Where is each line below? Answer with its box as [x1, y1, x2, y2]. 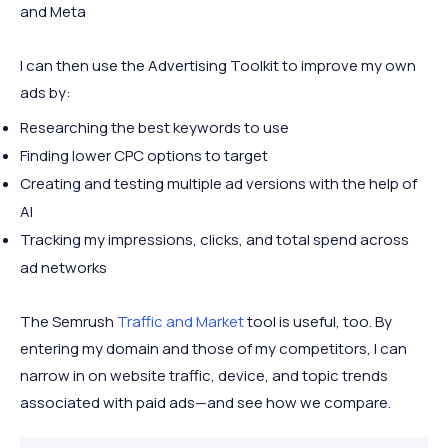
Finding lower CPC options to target [20, 145, 268, 167]
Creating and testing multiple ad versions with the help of [20, 173, 417, 195]
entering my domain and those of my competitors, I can [20, 338, 407, 360]
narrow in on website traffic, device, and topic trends [20, 365, 388, 387]
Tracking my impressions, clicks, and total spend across [20, 229, 409, 251]
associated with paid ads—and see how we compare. [20, 392, 391, 414]
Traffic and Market [117, 311, 244, 333]
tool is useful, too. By [244, 311, 392, 333]
